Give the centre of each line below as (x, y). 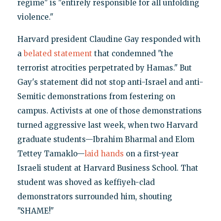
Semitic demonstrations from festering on (96, 96)
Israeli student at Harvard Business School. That (108, 168)
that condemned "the (132, 53)
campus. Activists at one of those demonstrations (109, 110)
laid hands (104, 153)
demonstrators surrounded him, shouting (94, 196)
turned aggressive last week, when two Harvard (107, 125)
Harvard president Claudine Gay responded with (109, 39)
